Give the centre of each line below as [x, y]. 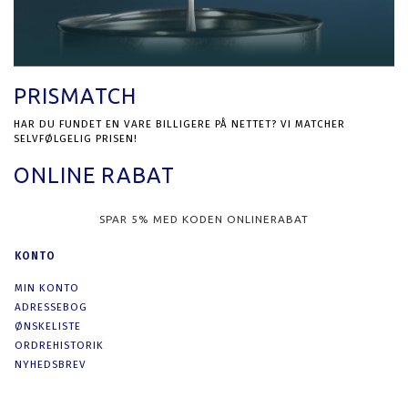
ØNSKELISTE [48, 326]
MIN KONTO [47, 287]
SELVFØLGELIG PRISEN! [76, 138]
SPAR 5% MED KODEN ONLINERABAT [204, 219]
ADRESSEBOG [51, 306]
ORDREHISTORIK [59, 345]
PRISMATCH [75, 95]
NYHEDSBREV [51, 364]
